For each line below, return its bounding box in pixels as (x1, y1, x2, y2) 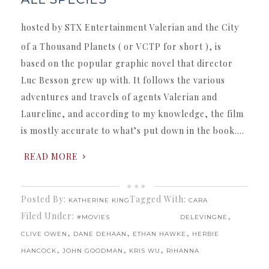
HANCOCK (21, 246, 56, 255)
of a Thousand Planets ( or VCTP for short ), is (21, 40, 222, 52)
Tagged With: (130, 193, 189, 205)
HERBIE (192, 229, 219, 238)
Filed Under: (21, 210, 77, 222)
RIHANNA (166, 246, 199, 255)
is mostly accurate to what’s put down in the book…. (21, 124, 244, 136)
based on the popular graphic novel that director (21, 57, 233, 69)
